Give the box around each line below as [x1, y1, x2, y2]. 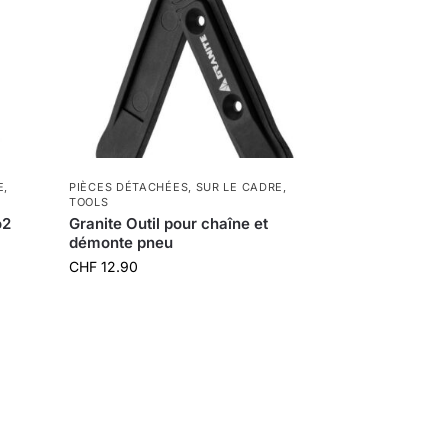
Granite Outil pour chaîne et [69, 213, 269, 233]
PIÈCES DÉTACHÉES [69, 179, 189, 194]
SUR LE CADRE [195, 179, 284, 194]
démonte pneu [69, 232, 174, 252]
